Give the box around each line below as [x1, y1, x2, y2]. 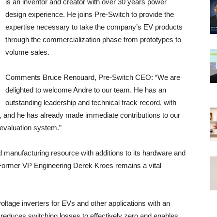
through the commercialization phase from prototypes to [5, 35, 181, 44]
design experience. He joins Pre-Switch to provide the [5, 10, 174, 18]
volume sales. [5, 48, 49, 56]
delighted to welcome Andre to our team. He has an [5, 86, 166, 94]
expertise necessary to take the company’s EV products [5, 23, 183, 31]
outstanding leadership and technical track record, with [5, 98, 176, 107]
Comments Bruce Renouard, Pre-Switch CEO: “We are [5, 73, 180, 81]
